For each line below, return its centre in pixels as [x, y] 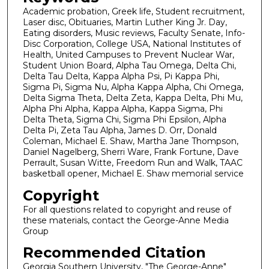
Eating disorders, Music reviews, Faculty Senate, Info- [134, 33]
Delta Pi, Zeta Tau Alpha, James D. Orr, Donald [119, 131]
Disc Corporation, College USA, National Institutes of [131, 44]
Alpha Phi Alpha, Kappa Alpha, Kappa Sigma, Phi [122, 109]
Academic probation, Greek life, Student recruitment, [133, 12]
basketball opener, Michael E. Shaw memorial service [133, 174]
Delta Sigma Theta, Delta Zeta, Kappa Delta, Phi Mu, [132, 98]
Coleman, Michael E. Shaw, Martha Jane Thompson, [130, 141]
